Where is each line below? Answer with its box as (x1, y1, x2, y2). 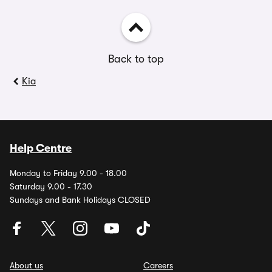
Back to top (108, 53, 164, 65)
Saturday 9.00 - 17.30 (10, 182, 92, 191)
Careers (143, 260, 173, 270)
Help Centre (10, 142, 72, 154)
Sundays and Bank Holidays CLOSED (10, 195, 151, 205)
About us (10, 260, 43, 270)
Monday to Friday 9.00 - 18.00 (10, 168, 127, 178)
